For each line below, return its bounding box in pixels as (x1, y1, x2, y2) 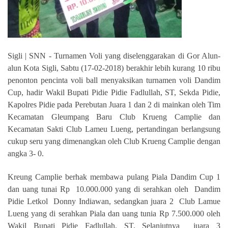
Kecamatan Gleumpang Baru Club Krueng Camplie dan (8, 112, 220, 121)
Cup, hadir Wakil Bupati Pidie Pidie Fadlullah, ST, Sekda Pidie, (8, 88, 220, 97)
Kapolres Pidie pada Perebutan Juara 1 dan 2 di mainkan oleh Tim (8, 100, 220, 109)
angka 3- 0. (8, 149, 44, 158)
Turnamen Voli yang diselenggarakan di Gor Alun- (53, 51, 221, 60)
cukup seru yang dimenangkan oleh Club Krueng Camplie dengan (8, 137, 220, 146)
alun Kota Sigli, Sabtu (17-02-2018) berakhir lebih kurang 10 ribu (8, 64, 220, 72)
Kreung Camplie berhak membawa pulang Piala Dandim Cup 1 (8, 173, 220, 181)
